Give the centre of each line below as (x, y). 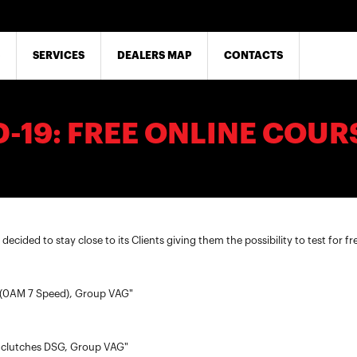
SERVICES (59, 55)
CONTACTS (253, 55)
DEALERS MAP (154, 55)
